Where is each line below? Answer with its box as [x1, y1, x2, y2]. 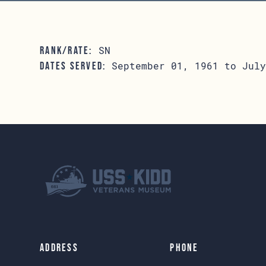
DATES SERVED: [40, 60, 106, 72]
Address [40, 242, 78, 254]
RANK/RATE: [40, 45, 93, 56]
